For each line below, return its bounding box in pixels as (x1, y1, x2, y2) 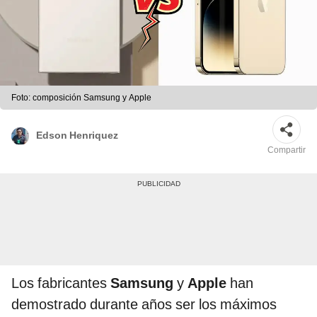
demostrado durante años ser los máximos (11, 296, 277, 313)
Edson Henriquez (36, 129, 118, 141)
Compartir (267, 145, 306, 156)
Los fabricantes (11, 275, 107, 292)
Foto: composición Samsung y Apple (11, 93, 151, 103)
